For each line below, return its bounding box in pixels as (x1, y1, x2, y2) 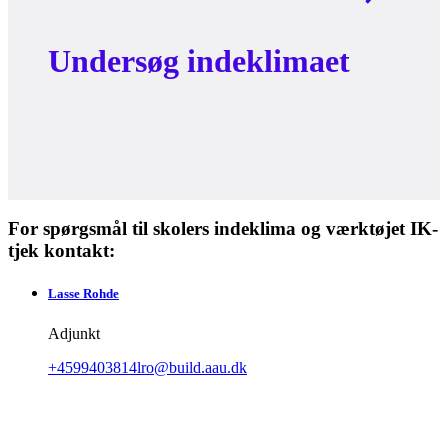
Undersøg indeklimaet (48, 42, 350, 79)
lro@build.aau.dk (137, 358, 247, 376)
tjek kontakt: (8, 240, 115, 262)
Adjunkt (48, 324, 100, 342)
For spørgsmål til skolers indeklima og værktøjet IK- (8, 218, 438, 240)
